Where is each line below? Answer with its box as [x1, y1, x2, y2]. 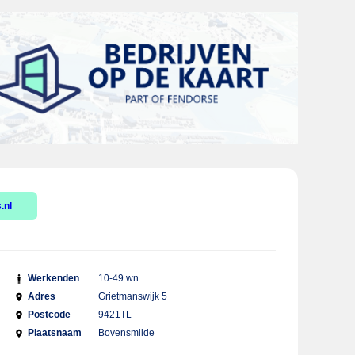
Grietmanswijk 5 [98, 291, 168, 302]
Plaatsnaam [27, 327, 82, 338]
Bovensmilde [98, 327, 155, 338]
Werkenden [27, 273, 79, 284]
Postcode [27, 309, 71, 320]
